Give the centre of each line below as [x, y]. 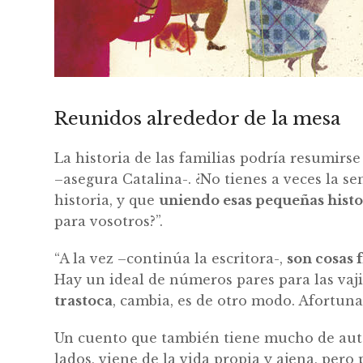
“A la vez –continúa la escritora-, [171, 258]
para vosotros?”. [109, 221]
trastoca [84, 300]
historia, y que [107, 200]
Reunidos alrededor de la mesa [198, 118]
